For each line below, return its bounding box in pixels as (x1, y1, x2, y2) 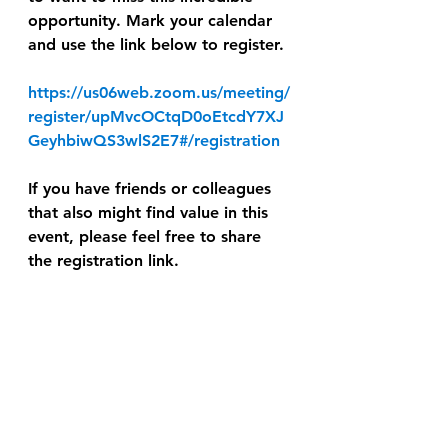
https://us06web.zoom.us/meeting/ (28, 82, 290, 102)
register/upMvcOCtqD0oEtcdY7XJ (28, 106, 284, 126)
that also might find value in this (28, 202, 273, 222)
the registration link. (28, 250, 179, 270)
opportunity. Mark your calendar (28, 10, 277, 30)
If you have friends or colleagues (28, 178, 276, 198)
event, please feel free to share (28, 226, 266, 246)
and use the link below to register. (28, 34, 284, 54)
